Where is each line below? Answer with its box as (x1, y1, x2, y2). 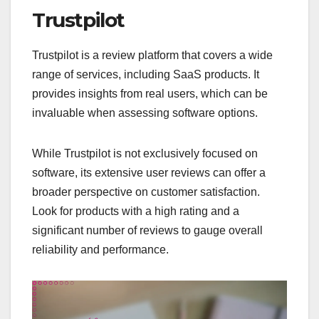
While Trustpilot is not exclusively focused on (32, 147, 258, 159)
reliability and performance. (32, 243, 169, 256)
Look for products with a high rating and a (32, 204, 239, 217)
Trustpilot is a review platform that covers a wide (32, 48, 273, 61)
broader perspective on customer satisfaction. (32, 185, 260, 198)
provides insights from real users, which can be (32, 87, 268, 100)
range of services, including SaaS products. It (32, 68, 259, 80)
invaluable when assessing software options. (32, 106, 258, 119)
